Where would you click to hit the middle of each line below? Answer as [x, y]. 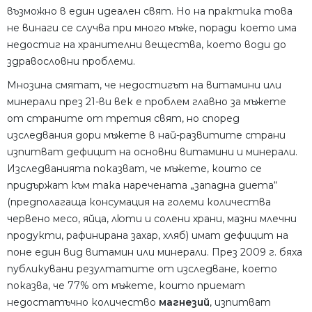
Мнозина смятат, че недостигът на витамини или [144, 85]
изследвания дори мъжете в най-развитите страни [146, 135]
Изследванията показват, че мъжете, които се [134, 169]
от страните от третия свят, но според [123, 119]
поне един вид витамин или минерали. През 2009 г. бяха [155, 252]
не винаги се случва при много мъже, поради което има [152, 28]
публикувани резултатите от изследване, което [142, 269]
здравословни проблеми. [71, 62]
